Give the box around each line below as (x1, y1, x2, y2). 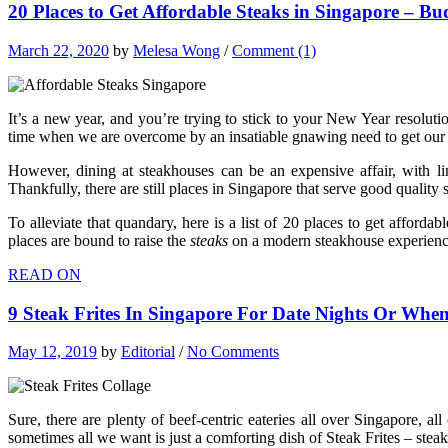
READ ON (8, 265, 81, 283)
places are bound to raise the (8, 231, 190, 249)
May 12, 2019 (8, 343, 97, 361)
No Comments (187, 343, 279, 361)
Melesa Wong (133, 41, 220, 59)
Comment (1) (232, 41, 316, 59)
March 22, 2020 (8, 41, 109, 59)
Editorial (121, 343, 175, 361)
